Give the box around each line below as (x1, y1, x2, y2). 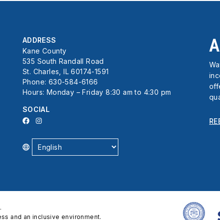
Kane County (23, 46, 67, 55)
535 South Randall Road (23, 56, 104, 65)
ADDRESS (23, 36, 56, 45)
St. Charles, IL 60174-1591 (23, 67, 109, 76)
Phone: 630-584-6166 (23, 77, 98, 86)
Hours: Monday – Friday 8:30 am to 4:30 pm (23, 87, 171, 96)
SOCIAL (23, 105, 50, 113)
